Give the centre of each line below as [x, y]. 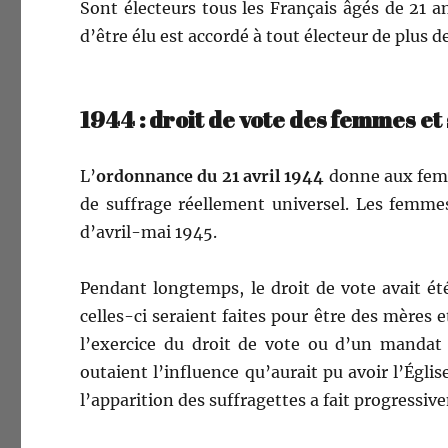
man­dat [410, 344]
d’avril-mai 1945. [149, 232]
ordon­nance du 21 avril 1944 [210, 176]
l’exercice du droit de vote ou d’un [230, 344]
